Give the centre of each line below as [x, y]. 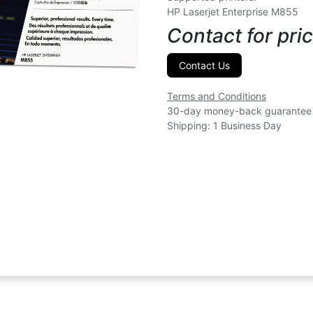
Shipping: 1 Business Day [224, 125]
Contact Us [204, 65]
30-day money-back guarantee [239, 111]
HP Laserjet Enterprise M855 [233, 12]
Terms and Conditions [217, 96]
